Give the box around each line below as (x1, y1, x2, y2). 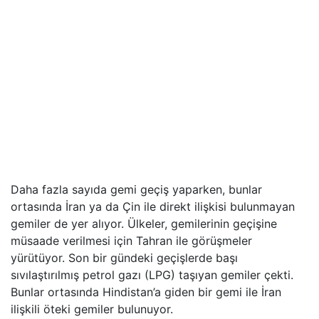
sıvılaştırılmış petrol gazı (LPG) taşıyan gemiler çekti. (11, 268, 293, 283)
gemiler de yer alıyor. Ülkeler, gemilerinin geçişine (11, 216, 277, 231)
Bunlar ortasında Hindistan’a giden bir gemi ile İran (11, 285, 281, 300)
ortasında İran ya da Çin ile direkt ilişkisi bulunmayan (11, 199, 295, 214)
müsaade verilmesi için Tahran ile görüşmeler (11, 234, 252, 249)
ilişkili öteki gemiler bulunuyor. (11, 302, 173, 317)
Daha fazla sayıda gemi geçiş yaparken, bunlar (11, 182, 262, 197)
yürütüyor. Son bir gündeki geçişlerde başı (11, 251, 238, 266)
